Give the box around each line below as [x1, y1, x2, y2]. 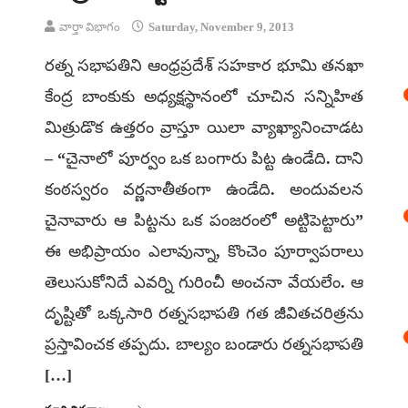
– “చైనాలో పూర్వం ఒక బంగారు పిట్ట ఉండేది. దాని [45, 149, 363, 168]
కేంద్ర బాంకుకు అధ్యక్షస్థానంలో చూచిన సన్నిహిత [45, 87, 363, 106]
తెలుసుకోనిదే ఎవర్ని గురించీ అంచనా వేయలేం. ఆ [45, 273, 363, 291]
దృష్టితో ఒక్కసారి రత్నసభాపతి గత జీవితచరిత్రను [45, 304, 363, 322]
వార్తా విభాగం [59, 20, 120, 34]
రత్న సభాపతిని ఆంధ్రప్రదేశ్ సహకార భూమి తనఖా [45, 56, 363, 75]
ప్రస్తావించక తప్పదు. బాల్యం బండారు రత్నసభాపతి [45, 335, 363, 353]
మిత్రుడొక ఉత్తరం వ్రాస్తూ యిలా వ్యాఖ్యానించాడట [45, 118, 363, 137]
